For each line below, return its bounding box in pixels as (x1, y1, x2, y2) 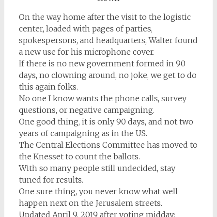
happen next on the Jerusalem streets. (18, 198, 162, 208)
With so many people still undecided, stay (18, 163, 175, 173)
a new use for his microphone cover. (18, 46, 155, 57)
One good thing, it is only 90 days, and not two (18, 116, 193, 126)
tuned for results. (18, 174, 83, 185)
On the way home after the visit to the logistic (18, 12, 191, 22)
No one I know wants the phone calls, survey (18, 93, 186, 103)
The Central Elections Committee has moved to (18, 139, 198, 150)
